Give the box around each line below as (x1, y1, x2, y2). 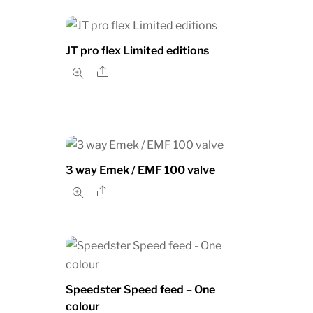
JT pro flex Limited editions (65, 44, 209, 58)
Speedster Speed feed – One (65, 282, 215, 296)
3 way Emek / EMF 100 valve (65, 163, 215, 177)
